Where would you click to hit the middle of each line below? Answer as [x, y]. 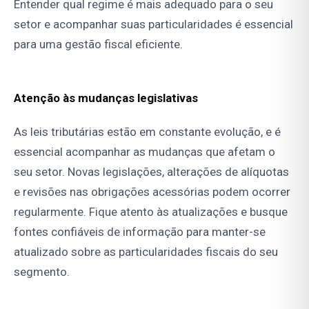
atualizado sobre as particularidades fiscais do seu [146, 252]
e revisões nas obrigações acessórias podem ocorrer [152, 192]
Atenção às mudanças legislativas [106, 98]
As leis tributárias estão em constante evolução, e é [147, 132]
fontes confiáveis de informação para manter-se [140, 232]
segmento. [42, 272]
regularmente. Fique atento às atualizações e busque [151, 212]
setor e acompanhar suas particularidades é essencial [153, 24]
